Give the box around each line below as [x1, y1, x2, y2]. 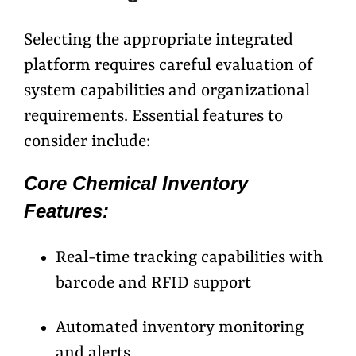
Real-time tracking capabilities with [56, 249, 323, 269]
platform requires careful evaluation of [24, 56, 313, 76]
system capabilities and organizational [24, 82, 310, 102]
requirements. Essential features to [24, 107, 283, 127]
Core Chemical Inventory [24, 172, 248, 195]
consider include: [24, 133, 150, 153]
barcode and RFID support [56, 274, 251, 294]
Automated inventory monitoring [56, 319, 304, 339]
